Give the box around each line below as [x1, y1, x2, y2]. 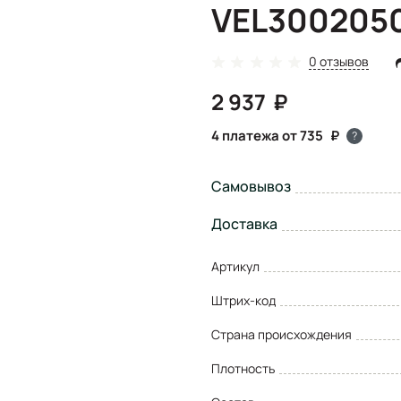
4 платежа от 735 [211, 125, 323, 145]
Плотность [211, 359, 275, 377]
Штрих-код [211, 291, 276, 309]
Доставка [211, 213, 277, 234]
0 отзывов [309, 52, 370, 70]
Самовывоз [211, 175, 291, 196]
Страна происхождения [211, 325, 352, 343]
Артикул [211, 257, 260, 275]
